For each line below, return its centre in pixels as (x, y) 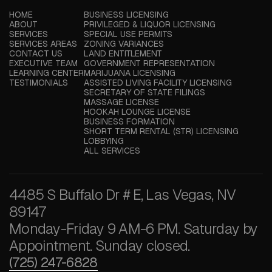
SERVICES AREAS (43, 44)
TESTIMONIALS (39, 83)
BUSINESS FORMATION (129, 122)
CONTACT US (36, 54)
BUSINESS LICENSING (126, 15)
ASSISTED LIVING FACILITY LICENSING (158, 83)
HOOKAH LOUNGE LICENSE (137, 112)
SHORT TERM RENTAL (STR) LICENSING (161, 131)
